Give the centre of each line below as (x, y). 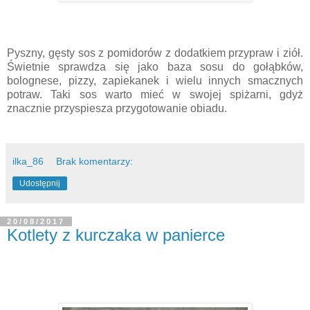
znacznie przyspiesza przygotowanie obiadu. (118, 108)
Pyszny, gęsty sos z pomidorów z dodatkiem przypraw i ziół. (155, 53)
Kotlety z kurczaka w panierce (116, 235)
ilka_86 (28, 161)
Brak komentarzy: (95, 161)
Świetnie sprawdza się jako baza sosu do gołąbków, (155, 67)
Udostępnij (40, 183)
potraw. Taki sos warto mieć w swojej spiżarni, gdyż (155, 94)
